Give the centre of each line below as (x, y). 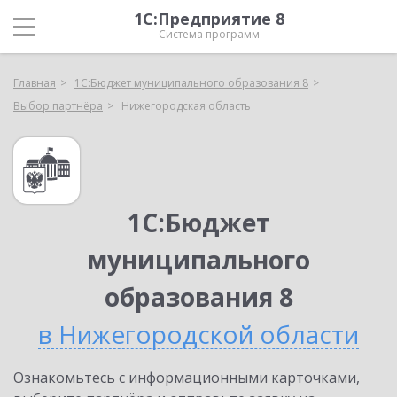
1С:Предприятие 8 (209, 19)
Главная (35, 83)
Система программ (209, 34)
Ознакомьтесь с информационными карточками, (187, 378)
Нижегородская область (186, 106)
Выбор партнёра (58, 106)
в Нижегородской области (198, 334)
